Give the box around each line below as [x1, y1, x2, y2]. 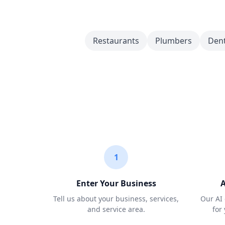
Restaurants [92, 35, 139, 46]
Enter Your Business [76, 178, 156, 189]
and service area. [87, 204, 145, 214]
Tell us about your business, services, [53, 194, 179, 203]
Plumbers [155, 35, 192, 46]
